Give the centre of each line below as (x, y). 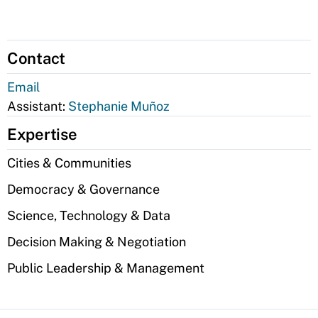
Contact (37, 58)
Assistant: (38, 106)
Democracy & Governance (83, 189)
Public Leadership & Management (106, 268)
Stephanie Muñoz (119, 106)
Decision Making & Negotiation (97, 242)
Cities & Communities (69, 163)
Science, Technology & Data (89, 215)
